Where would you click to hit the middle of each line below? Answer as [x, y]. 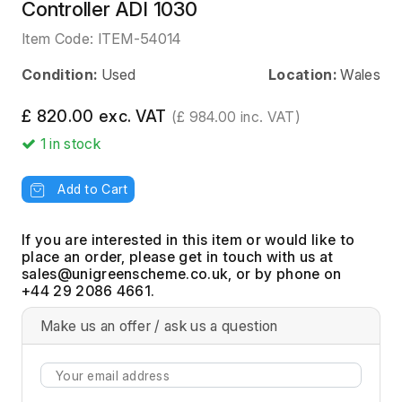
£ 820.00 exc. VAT [96, 116]
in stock [75, 143]
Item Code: [60, 38]
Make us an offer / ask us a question [159, 326]
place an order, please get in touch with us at [178, 257]
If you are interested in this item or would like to [188, 240]
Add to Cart [93, 188]
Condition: [60, 74]
